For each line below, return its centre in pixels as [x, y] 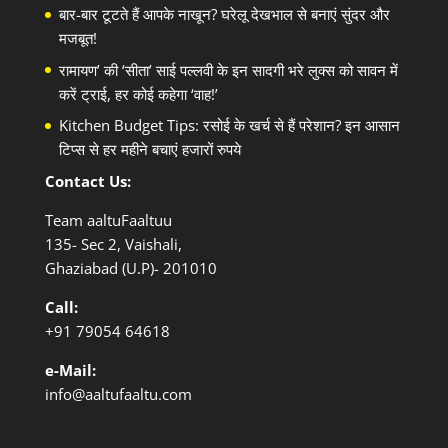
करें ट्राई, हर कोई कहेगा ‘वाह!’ [138, 93]
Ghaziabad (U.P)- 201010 [130, 267]
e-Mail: [70, 369]
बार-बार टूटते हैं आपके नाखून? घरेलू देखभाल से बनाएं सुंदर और [224, 14]
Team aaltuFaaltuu [108, 219]
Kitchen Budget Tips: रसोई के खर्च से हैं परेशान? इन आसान [229, 125]
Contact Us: [87, 180]
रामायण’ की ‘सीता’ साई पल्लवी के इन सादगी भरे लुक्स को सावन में [228, 69]
